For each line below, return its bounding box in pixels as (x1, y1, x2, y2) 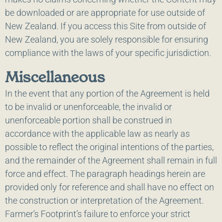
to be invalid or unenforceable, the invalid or (5, 101, 172, 112)
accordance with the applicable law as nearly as (5, 128, 190, 139)
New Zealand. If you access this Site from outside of (5, 21, 206, 32)
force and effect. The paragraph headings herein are (5, 168, 205, 179)
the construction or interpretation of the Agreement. (5, 195, 204, 206)
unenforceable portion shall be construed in (5, 114, 172, 125)
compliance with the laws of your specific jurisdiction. (5, 48, 211, 58)
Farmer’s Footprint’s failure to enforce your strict (5, 208, 190, 219)
